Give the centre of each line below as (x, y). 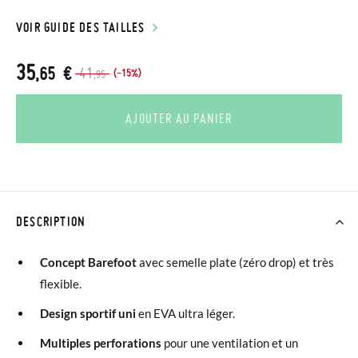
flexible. (61, 284)
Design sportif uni (88, 313)
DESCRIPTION (51, 221)
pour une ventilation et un (230, 343)
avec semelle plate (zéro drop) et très (235, 262)
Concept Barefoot (88, 262)
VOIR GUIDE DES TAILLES (81, 27)
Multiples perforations (101, 343)
